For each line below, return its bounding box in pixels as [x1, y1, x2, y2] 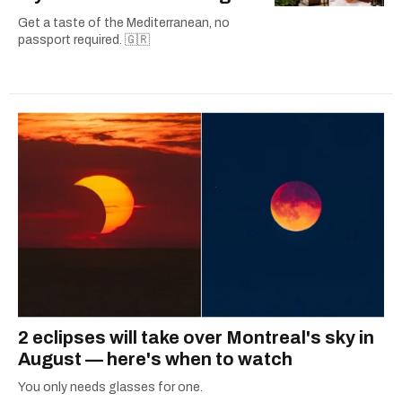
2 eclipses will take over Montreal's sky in [18, 328, 374, 348]
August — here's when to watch [18, 349, 293, 370]
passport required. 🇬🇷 [18, 32, 150, 47]
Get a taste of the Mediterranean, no [18, 15, 230, 30]
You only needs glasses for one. [18, 380, 203, 395]
